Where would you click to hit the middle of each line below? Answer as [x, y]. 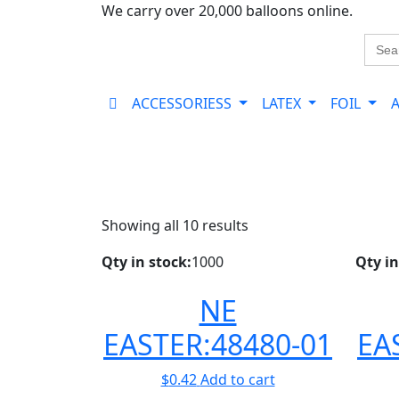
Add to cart [237, 379]
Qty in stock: [147, 262]
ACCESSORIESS [183, 103]
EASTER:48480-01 [218, 344]
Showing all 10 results [175, 225]
